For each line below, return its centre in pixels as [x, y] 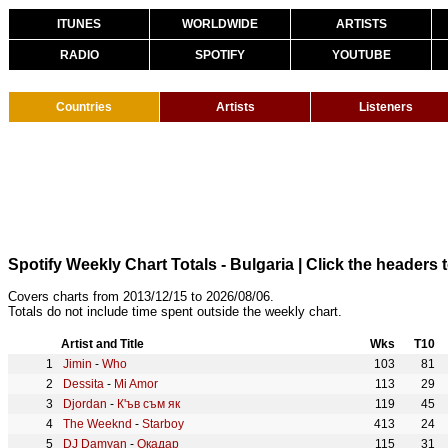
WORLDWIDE [220, 24]
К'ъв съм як [148, 404]
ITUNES [79, 24]
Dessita [83, 384]
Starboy [163, 424]
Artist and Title [102, 344]
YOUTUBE [361, 55]
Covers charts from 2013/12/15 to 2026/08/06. [141, 296]
